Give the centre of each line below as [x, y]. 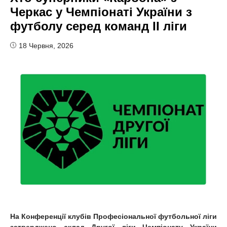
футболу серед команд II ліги [99, 26]
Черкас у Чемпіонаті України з [101, 12]
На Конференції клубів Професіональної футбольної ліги [113, 217]
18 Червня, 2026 [46, 45]
